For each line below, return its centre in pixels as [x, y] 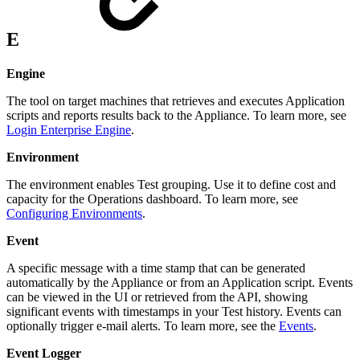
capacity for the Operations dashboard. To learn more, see [152, 198]
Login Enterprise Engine [69, 129]
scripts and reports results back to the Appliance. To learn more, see [176, 115]
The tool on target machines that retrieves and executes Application [176, 100]
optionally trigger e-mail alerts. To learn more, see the [143, 325]
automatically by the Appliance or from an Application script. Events [180, 282]
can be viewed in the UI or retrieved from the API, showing [157, 297]
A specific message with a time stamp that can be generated [156, 268]
